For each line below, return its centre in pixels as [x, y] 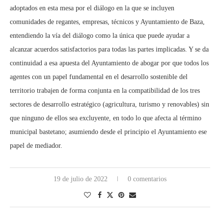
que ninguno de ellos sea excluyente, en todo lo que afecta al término [106, 118]
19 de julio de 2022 [81, 179]
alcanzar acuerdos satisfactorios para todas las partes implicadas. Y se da [109, 49]
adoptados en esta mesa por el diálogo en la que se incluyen [92, 8]
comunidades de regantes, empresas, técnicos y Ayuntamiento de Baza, [107, 22]
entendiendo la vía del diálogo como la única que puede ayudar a [100, 35]
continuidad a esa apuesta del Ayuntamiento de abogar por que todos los [109, 63]
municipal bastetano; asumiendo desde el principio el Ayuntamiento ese [108, 132]
